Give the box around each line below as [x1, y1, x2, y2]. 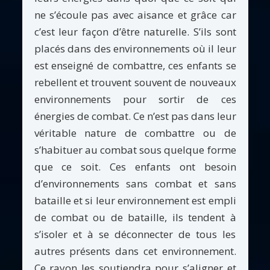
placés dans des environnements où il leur [34, 41, 236, 55]
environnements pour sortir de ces [34, 92, 236, 106]
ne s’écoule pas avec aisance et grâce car [34, 7, 236, 22]
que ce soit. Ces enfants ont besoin [34, 159, 236, 174]
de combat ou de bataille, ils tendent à [34, 210, 236, 224]
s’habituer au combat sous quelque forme [34, 142, 236, 157]
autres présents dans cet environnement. [34, 243, 236, 258]
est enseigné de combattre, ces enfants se [34, 58, 236, 72]
